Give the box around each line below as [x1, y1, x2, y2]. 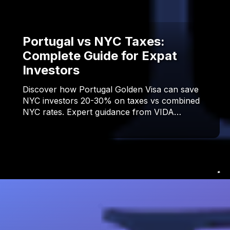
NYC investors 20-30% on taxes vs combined [23, 95, 200, 106]
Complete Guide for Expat [23, 48, 177, 64]
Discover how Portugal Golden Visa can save [23, 84, 199, 95]
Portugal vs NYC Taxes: [23, 34, 165, 49]
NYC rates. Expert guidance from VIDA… [23, 107, 181, 118]
